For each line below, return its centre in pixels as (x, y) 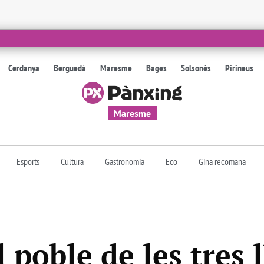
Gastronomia (125, 161)
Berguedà (70, 68)
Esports (28, 161)
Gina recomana (222, 161)
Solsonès (196, 68)
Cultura (72, 161)
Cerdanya (24, 68)
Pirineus (240, 68)
